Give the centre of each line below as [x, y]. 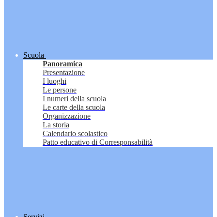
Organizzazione [67, 116]
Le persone [60, 90]
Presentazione [64, 73]
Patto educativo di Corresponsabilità [98, 142]
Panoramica [62, 64]
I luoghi [54, 81]
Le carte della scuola [74, 108]
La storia [56, 125]
